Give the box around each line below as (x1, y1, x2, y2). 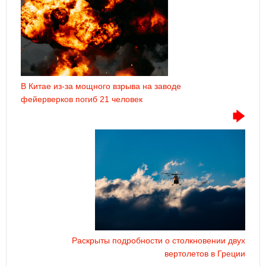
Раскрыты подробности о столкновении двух (72, 236, 245, 246)
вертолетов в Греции (164, 249, 245, 259)
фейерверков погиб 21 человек (21, 94, 142, 104)
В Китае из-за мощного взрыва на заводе (21, 81, 181, 91)
